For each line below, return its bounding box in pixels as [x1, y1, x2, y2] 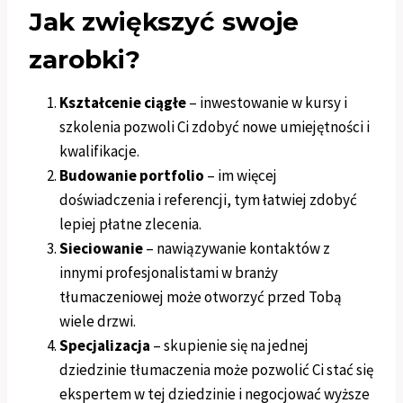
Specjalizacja [59, 336, 150, 356]
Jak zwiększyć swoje [29, 6, 299, 38]
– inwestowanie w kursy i [186, 93, 347, 113]
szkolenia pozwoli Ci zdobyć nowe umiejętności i [59, 117, 370, 138]
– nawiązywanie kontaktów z [143, 238, 330, 259]
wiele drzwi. [59, 311, 136, 332]
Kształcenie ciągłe [59, 93, 186, 113]
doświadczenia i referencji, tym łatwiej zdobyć [59, 190, 357, 210]
